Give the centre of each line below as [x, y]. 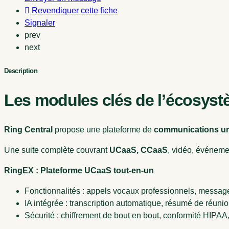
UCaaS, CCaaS [139, 150]
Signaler [40, 22]
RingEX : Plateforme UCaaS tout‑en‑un [79, 170]
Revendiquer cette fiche [75, 10]
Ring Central [28, 129]
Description [21, 71]
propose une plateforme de [103, 129]
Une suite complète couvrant [57, 150]
